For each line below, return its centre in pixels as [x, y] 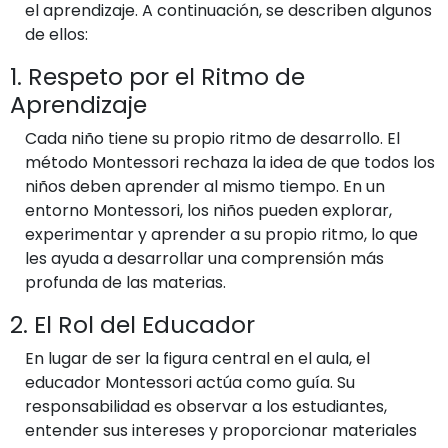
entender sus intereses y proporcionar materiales [221, 430]
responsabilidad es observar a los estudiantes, [206, 406]
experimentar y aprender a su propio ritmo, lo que [221, 234]
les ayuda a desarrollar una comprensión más [204, 258]
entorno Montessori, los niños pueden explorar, [208, 210]
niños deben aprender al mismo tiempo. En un [205, 186]
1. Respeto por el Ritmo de [157, 76]
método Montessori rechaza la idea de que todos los [230, 162]
